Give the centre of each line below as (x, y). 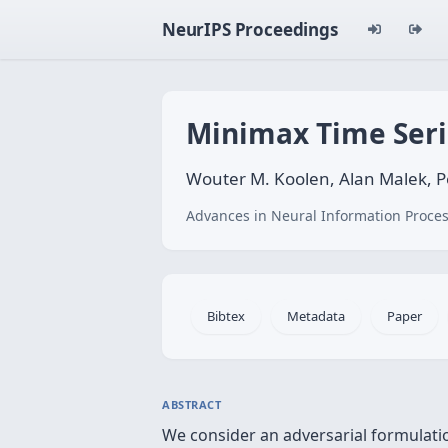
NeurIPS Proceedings (250, 29)
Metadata (316, 316)
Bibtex (226, 316)
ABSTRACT (192, 404)
